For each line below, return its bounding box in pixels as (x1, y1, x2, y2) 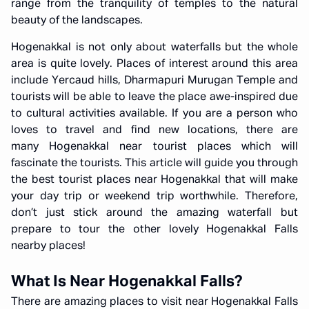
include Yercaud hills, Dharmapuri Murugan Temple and (11, 75, 298, 86)
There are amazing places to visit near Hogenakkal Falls (11, 297, 298, 308)
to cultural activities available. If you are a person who (11, 108, 298, 119)
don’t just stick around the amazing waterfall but (11, 208, 298, 219)
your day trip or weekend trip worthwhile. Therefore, (11, 191, 298, 202)
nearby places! (11, 241, 86, 252)
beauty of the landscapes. (11, 15, 143, 26)
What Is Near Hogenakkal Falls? (11, 275, 242, 290)
